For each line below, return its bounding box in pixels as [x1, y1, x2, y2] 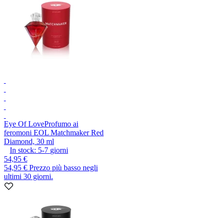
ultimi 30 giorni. [4, 172, 53, 181]
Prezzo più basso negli [29, 163, 98, 172]
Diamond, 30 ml [4, 137, 54, 145]
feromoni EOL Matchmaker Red [4, 128, 104, 137]
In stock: [10, 145, 36, 154]
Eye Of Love [4, 119, 44, 128]
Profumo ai [44, 119, 78, 128]
